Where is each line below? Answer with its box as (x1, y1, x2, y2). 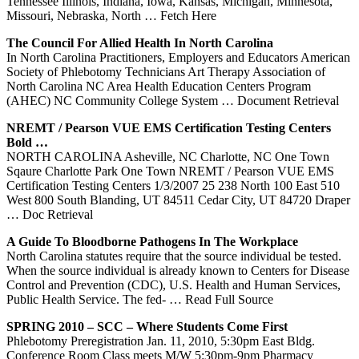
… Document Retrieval (221, 93, 339, 107)
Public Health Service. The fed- (6, 292, 169, 306)
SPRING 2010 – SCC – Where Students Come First (6, 319, 288, 333)
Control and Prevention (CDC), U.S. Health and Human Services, (6, 277, 341, 292)
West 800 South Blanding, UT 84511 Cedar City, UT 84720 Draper (6, 192, 350, 207)
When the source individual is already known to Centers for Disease (6, 263, 349, 277)
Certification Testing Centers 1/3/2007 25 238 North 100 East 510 (6, 178, 340, 192)
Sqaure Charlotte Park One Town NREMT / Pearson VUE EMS (6, 163, 334, 178)
